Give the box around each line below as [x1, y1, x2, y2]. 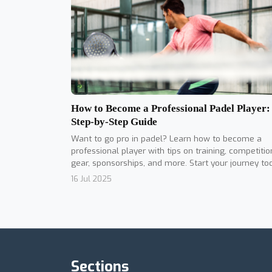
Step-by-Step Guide [71, 116, 157, 128]
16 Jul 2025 [71, 174, 112, 185]
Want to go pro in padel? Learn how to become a [71, 133, 262, 144]
